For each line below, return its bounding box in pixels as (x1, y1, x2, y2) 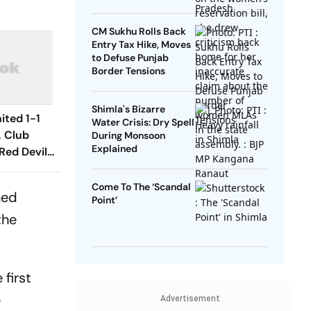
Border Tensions (91, 65, 165, 78)
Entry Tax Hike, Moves (91, 38, 191, 51)
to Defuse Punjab (91, 51, 169, 65)
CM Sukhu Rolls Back (91, 25, 186, 38)
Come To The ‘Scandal (91, 180, 191, 194)
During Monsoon (91, 129, 165, 142)
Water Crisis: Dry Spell (91, 116, 194, 129)
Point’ (91, 194, 119, 207)
